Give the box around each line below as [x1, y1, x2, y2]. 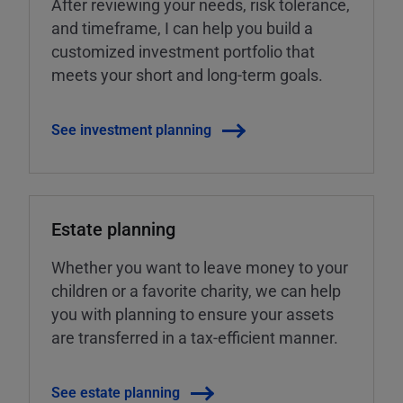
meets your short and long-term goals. [51, 64, 323, 86]
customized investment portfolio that [51, 40, 315, 63]
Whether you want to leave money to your [51, 256, 348, 279]
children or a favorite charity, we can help [51, 280, 341, 302]
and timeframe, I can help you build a [51, 17, 313, 40]
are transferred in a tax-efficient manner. [51, 327, 338, 349]
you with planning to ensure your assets [51, 303, 334, 326]
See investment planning [51, 120, 211, 139]
